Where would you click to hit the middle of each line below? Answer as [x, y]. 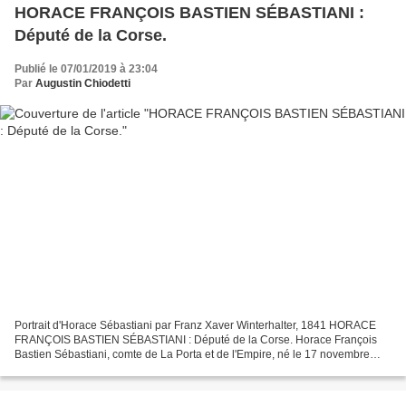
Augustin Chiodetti [83, 83]
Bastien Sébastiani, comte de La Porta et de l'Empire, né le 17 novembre [192, 355]
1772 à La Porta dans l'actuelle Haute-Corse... [128, 369]
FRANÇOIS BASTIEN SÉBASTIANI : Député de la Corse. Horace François [196, 340]
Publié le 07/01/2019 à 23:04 [86, 68]
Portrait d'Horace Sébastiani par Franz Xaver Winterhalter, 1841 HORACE [195, 326]
